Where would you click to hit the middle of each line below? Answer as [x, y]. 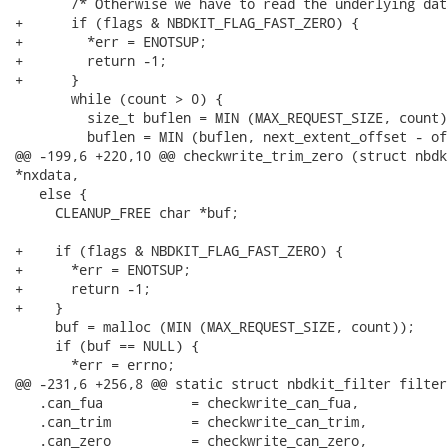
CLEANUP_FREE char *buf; [127, 212]
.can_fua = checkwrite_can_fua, [187, 402]
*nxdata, [47, 174]
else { [51, 193]
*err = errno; [95, 364]
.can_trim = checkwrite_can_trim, [191, 421]
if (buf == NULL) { [107, 345]
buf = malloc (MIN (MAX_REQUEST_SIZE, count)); [215, 326]
